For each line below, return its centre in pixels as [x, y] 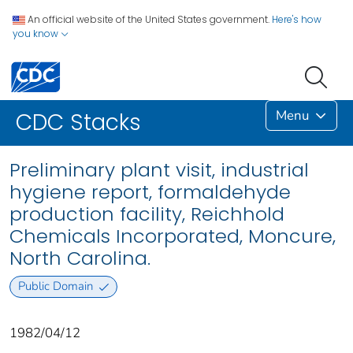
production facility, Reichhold [147, 214]
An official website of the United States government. [149, 19]
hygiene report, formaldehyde [150, 192]
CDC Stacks [78, 123]
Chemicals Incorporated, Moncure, [173, 236]
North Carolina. [80, 258]
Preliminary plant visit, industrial [159, 170]
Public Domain [55, 286]
